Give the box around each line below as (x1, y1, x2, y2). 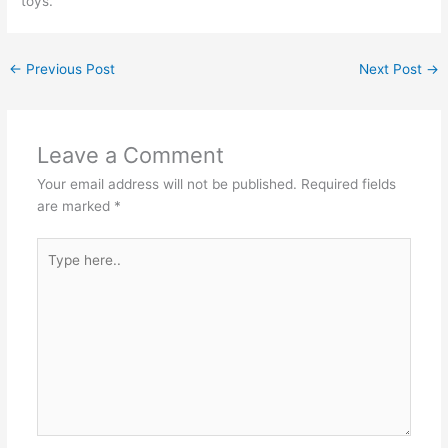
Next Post (358, 61, 426, 78)
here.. (35, 261, 73, 278)
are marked (36, 198, 114, 214)
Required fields (300, 176, 396, 192)
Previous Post (22, 61, 116, 78)
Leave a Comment (36, 142, 224, 168)
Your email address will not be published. (36, 176, 297, 192)
